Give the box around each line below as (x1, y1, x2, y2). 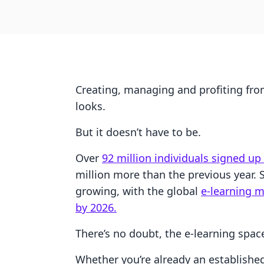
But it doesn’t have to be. (75, 125, 204, 139)
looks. (75, 99, 105, 113)
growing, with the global (75, 184, 201, 198)
